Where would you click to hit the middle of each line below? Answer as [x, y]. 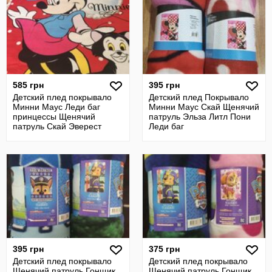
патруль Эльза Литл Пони [200, 117]
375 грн [164, 249]
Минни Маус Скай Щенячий [204, 107]
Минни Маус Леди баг [56, 107]
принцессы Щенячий [54, 117]
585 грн [28, 85]
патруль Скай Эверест [57, 126]
